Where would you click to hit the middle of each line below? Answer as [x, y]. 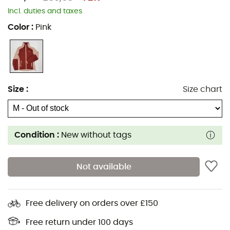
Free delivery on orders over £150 [92, 203]
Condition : [37, 135]
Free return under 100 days [79, 222]
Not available [104, 167]
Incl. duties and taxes [45, 11]
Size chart [203, 89]
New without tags [96, 135]
